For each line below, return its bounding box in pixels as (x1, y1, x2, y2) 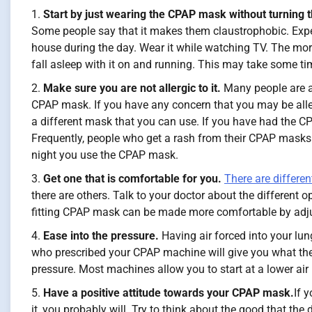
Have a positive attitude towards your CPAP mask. (43, 286, 294, 300)
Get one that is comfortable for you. (43, 172, 221, 186)
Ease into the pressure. (43, 229, 159, 243)
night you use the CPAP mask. (31, 148, 178, 162)
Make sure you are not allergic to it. (43, 81, 221, 95)
